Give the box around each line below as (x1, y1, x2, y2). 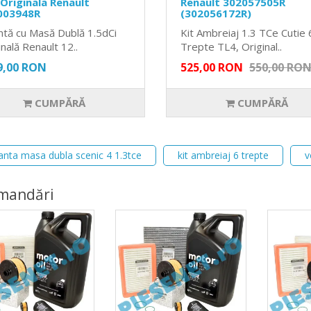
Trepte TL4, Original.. (180, 40, 282, 54)
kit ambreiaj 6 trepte (177, 149, 269, 162)
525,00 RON (180, 60, 243, 76)
